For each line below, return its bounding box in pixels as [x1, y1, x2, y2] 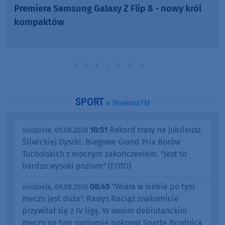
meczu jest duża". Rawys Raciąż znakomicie [22, 193, 179, 203]
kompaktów [14, 16, 64, 28]
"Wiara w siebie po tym [110, 181, 195, 191]
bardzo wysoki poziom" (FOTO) [22, 161, 131, 171]
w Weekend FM [106, 98, 150, 107]
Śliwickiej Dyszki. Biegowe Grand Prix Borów [22, 137, 180, 147]
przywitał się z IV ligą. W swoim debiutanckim [22, 205, 187, 215]
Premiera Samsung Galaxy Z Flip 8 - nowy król [14, 3, 201, 14]
